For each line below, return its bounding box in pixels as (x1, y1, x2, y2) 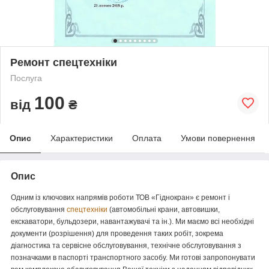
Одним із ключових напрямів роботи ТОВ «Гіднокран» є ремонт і (11, 193, 230, 202)
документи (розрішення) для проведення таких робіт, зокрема (11, 229, 223, 238)
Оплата (132, 133, 162, 143)
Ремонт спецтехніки (10, 56, 117, 68)
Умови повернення (181, 133, 255, 143)
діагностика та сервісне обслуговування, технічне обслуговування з (11, 241, 241, 250)
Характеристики (50, 133, 113, 143)
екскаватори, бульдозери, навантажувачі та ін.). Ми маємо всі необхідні (11, 217, 254, 226)
